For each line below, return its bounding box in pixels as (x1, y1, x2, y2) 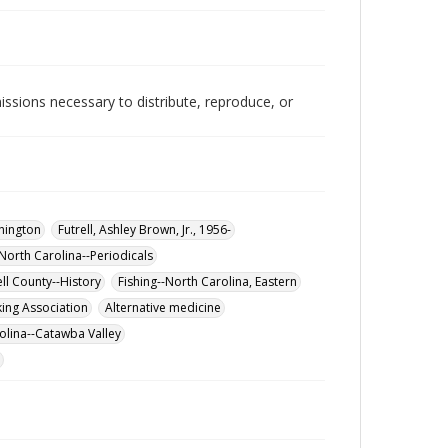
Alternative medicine (105, 299, 221, 316)
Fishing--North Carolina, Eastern (118, 273, 297, 290)
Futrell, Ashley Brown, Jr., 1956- (58, 221, 231, 238)
